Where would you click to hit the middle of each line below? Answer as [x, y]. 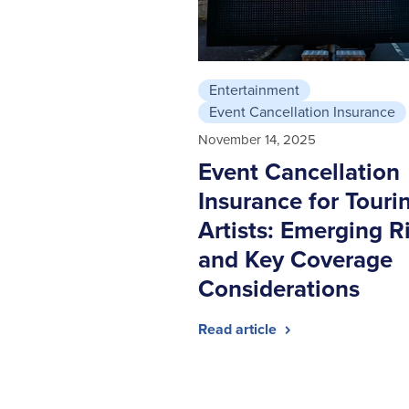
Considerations [278, 288]
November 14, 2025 [257, 139]
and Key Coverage [295, 259]
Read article [239, 329]
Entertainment [254, 89]
